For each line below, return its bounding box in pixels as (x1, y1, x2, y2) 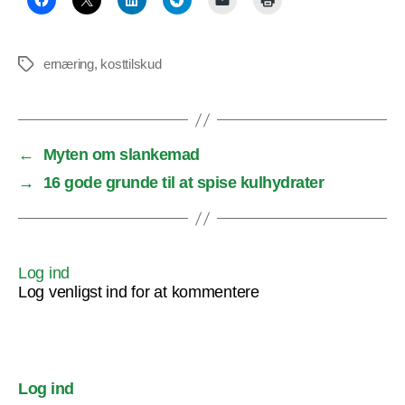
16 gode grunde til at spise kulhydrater (42, 174, 325, 193)
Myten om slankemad (42, 146, 200, 165)
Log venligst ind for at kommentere (18, 283, 259, 302)
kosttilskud (100, 56, 162, 72)
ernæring (43, 56, 94, 72)
